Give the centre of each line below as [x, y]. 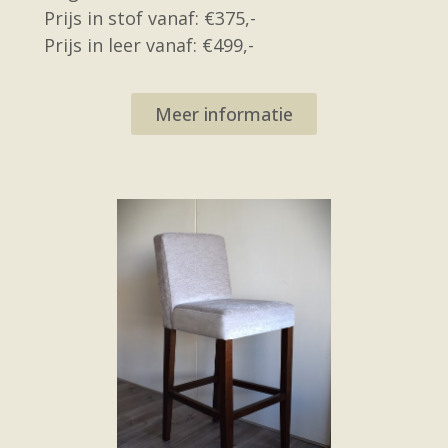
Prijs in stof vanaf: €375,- [150, 18]
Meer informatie [224, 114]
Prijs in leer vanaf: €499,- [149, 45]
